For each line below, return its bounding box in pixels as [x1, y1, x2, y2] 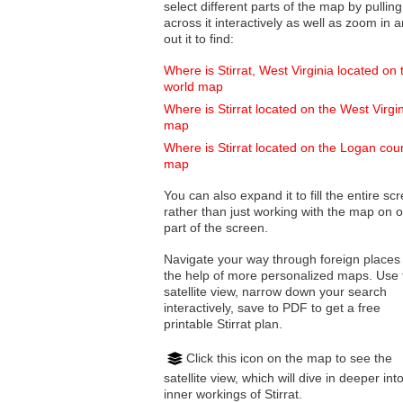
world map [164, 79, 223, 94]
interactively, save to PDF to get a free [164, 300, 381, 316]
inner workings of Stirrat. [164, 386, 302, 401]
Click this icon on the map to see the [186, 350, 392, 365]
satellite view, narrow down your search [164, 284, 242, 300]
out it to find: [164, 31, 234, 47]
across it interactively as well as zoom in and [164, 15, 303, 31]
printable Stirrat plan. [164, 317, 282, 332]
